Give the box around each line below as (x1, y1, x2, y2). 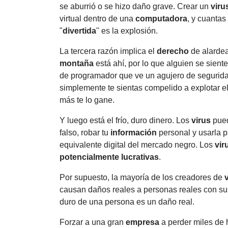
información (110, 128, 157, 137)
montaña (60, 59, 94, 68)
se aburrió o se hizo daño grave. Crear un (60, 2, 211, 11)
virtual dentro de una (60, 14, 135, 23)
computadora (135, 14, 187, 23)
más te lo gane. (60, 95, 115, 104)
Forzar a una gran (60, 217, 126, 226)
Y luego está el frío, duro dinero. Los (60, 116, 191, 125)
